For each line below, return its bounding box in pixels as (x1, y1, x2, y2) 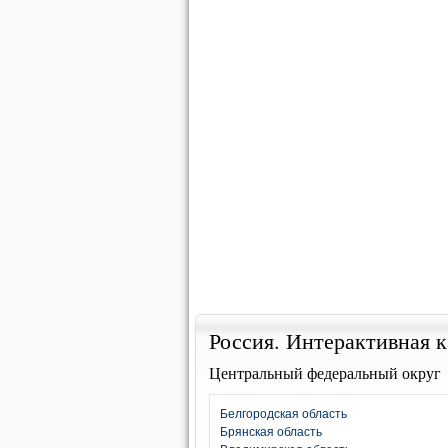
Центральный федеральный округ (209, 362, 441, 383)
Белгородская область (220, 407, 347, 421)
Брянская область (220, 425, 322, 439)
